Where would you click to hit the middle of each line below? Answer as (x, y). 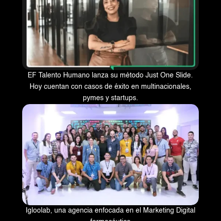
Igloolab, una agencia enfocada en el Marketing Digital (110, 210)
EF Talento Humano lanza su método (87, 76)
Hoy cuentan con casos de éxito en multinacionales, (110, 87)
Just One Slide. (169, 76)
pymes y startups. (110, 98)
